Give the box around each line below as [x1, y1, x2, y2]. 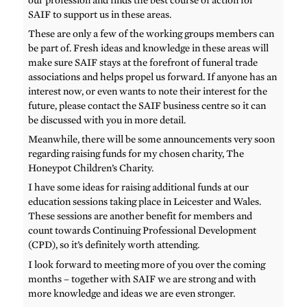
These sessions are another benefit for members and [28, 210, 253, 223]
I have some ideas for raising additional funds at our [28, 181, 249, 194]
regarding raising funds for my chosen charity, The [28, 147, 245, 160]
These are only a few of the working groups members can [28, 27, 275, 40]
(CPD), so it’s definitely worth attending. [28, 238, 200, 251]
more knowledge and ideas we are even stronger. [28, 286, 236, 299]
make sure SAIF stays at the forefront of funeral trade [28, 56, 258, 69]
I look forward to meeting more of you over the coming [28, 258, 266, 271]
